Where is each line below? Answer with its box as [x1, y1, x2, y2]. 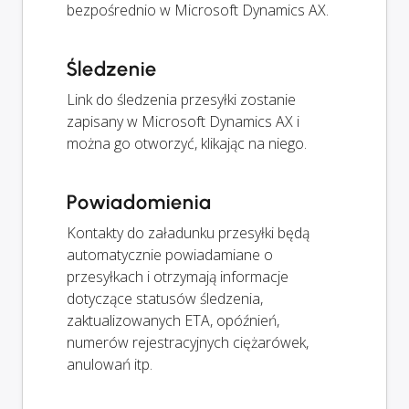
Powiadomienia [67, 190, 212, 215]
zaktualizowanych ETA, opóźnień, [67, 310, 279, 331]
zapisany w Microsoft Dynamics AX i [67, 111, 299, 132]
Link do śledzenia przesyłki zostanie [67, 89, 296, 110]
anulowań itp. [67, 354, 152, 375]
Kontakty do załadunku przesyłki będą [67, 223, 309, 244]
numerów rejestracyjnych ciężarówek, [67, 332, 309, 353]
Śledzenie [67, 57, 157, 82]
